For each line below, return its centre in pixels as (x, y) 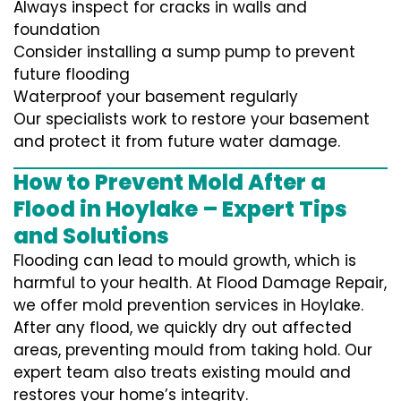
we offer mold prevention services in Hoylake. (188, 306)
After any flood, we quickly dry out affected (183, 328)
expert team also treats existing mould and (182, 373)
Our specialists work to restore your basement (192, 119)
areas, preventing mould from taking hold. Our (193, 350)
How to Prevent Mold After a (170, 183)
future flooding (72, 75)
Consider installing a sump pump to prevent (184, 52)
